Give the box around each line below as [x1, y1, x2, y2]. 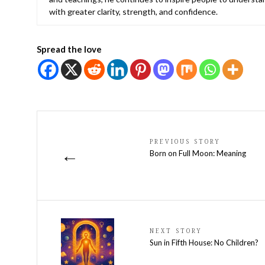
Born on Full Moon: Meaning [150, 148, 246, 159]
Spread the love [37, 44, 102, 55]
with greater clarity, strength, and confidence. [49, 7, 218, 17]
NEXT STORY [150, 227, 202, 235]
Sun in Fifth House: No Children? [150, 238, 258, 248]
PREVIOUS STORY [150, 137, 220, 146]
